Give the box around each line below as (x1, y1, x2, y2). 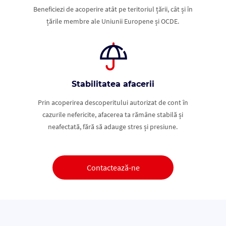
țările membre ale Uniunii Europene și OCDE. (46, 17, 180, 26)
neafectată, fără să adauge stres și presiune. (48, 122, 178, 132)
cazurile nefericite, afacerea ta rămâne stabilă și (42, 110, 184, 120)
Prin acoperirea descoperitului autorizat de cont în (37, 98, 188, 107)
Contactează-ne (86, 162, 140, 173)
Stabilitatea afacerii (72, 79, 154, 89)
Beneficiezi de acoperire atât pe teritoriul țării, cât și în (33, 5, 193, 14)
